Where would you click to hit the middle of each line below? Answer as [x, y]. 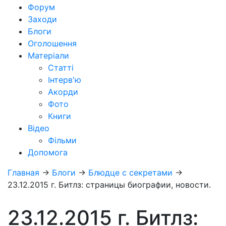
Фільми [62, 140]
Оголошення [52, 43]
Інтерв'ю [65, 79]
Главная [23, 172]
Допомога [48, 152]
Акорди [63, 92]
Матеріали [48, 55]
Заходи [42, 19]
